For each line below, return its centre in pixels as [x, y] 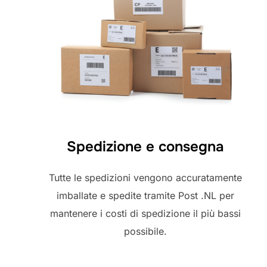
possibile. [145, 231]
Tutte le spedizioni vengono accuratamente [145, 177]
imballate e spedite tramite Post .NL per [145, 195]
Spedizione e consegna [145, 146]
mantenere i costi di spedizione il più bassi [145, 213]
